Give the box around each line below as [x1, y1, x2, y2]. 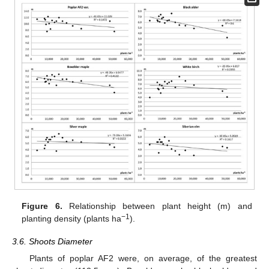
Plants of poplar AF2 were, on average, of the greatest [29, 253, 257, 264]
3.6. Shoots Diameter [12, 237, 92, 247]
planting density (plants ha [22, 213, 122, 223]
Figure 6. [22, 201, 62, 211]
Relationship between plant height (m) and [62, 201, 252, 211]
